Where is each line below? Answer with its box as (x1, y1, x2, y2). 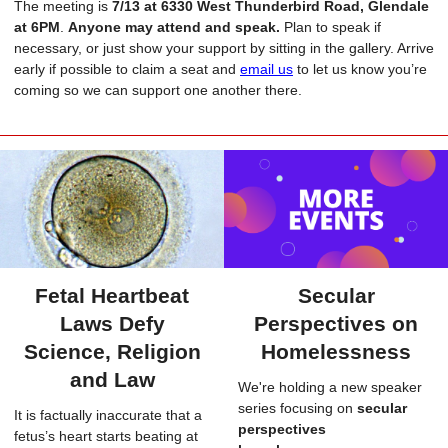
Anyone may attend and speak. (68, 19, 280, 35)
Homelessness (261, 340, 411, 363)
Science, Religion (23, 340, 201, 363)
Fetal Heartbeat (35, 284, 189, 307)
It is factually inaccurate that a (14, 407, 202, 423)
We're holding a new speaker (238, 379, 422, 395)
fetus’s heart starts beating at (14, 428, 198, 444)
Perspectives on (254, 312, 418, 335)
